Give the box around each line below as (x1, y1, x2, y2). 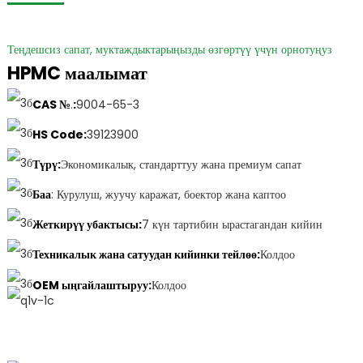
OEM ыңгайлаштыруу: (32, 276, 152, 293)
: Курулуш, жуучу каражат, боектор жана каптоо (50, 186, 286, 203)
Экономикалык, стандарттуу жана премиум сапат (60, 156, 301, 173)
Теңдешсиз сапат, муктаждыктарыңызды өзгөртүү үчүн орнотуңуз (6, 41, 332, 58)
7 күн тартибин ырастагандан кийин (141, 216, 322, 233)
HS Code (32, 126, 83, 143)
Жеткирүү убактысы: (32, 216, 142, 233)
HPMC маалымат (6, 60, 147, 86)
